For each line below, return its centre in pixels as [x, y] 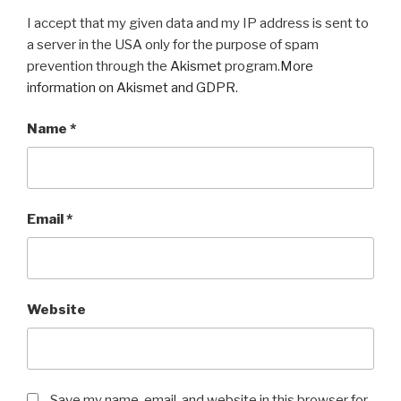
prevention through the [98, 66]
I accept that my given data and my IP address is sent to [198, 23]
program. [251, 66]
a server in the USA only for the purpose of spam [173, 44]
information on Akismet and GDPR [131, 87]
